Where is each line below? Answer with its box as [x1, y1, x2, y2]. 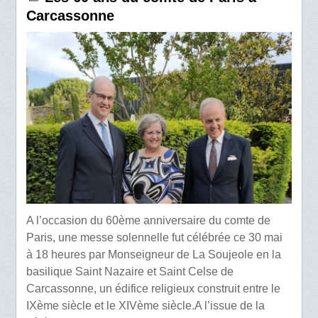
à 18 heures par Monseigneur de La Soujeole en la [26, 248, 282, 261]
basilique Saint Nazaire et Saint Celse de [26, 265, 234, 278]
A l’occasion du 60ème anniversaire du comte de [26, 214, 271, 226]
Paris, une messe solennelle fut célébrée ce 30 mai [26, 231, 283, 243]
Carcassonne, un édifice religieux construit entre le [26, 282, 281, 295]
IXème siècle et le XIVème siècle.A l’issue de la [26, 299, 265, 312]
